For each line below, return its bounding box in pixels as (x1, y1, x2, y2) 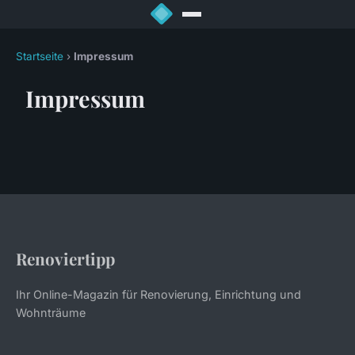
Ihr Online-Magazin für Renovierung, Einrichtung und (16, 288, 301, 302)
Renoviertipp (16, 247, 115, 270)
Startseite (16, 50, 63, 63)
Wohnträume (16, 306, 86, 320)
